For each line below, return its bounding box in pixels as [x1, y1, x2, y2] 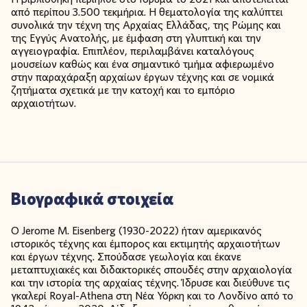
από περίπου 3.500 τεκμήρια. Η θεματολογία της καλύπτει [11, 5, 283, 20]
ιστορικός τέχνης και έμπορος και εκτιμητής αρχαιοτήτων [11, 236, 280, 251]
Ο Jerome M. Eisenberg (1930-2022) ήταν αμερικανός [11, 223, 262, 238]
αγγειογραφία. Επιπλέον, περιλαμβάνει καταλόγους [11, 44, 254, 59]
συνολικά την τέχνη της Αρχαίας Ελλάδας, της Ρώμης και [11, 18, 281, 33]
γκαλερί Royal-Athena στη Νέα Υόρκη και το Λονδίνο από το [11, 288, 293, 304]
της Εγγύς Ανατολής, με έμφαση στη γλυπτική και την [11, 31, 261, 46]
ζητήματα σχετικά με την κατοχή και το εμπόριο [11, 83, 235, 98]
